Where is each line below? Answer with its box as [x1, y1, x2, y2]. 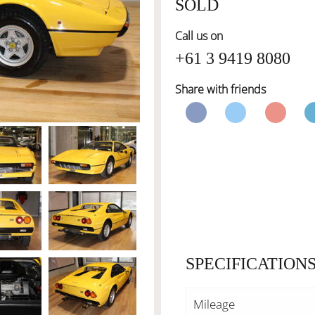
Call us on [175, 28, 223, 44]
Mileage [193, 296, 235, 312]
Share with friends [175, 82, 266, 97]
